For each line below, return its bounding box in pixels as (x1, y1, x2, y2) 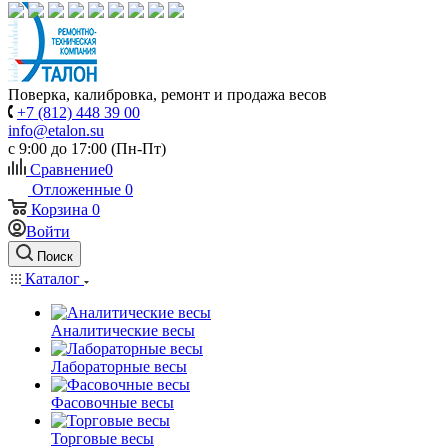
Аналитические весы (51, 322, 195, 339)
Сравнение (30, 161, 105, 178)
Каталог (21, 270, 84, 287)
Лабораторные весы (51, 358, 187, 375)
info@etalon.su (8, 122, 104, 139)
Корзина (31, 201, 88, 218)
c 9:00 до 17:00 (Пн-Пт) (8, 140, 166, 157)
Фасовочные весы (51, 394, 174, 411)
